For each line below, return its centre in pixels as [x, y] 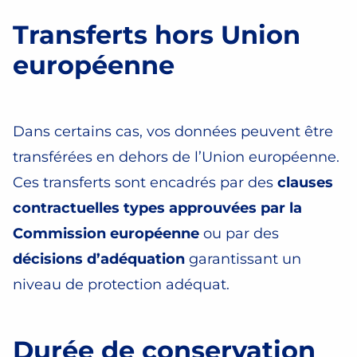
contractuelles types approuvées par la [157, 208]
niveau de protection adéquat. [121, 284]
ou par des [239, 233]
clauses [305, 182]
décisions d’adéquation [99, 259]
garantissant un [243, 259]
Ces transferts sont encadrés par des [145, 182]
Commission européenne [106, 233]
